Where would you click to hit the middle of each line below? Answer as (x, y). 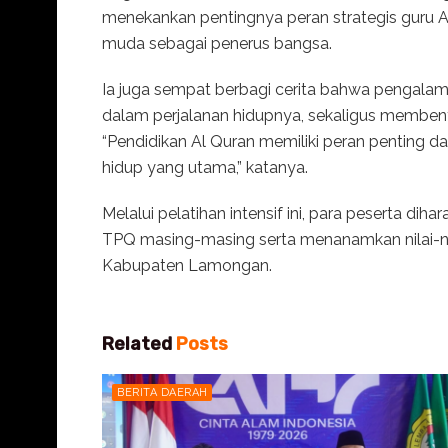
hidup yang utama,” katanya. (205, 167)
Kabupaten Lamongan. (187, 265)
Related (137, 343)
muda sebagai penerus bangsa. (217, 43)
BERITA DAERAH (162, 392)
